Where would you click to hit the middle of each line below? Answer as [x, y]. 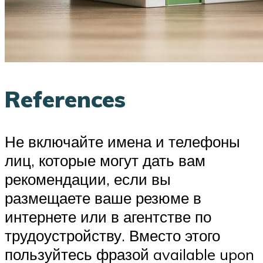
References [65, 99]
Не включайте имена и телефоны [122, 141]
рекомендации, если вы [88, 179]
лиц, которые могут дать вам [105, 160]
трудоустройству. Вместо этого [112, 235]
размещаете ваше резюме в [103, 198]
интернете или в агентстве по [108, 216]
